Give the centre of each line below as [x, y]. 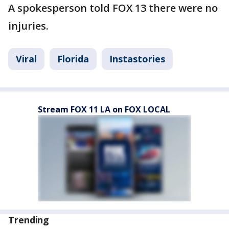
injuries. [28, 26]
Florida [73, 59]
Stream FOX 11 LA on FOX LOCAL [104, 109]
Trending [29, 220]
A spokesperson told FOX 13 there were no [113, 8]
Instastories [137, 59]
